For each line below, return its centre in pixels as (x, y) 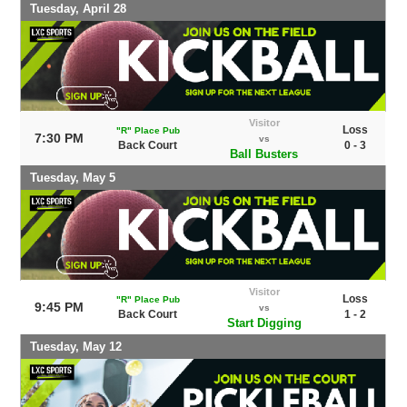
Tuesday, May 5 (73, 177)
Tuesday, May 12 (76, 346)
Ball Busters (264, 154)
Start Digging (264, 323)
